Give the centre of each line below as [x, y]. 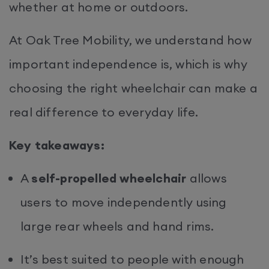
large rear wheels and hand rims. [119, 226]
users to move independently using [124, 202]
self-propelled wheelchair [109, 178]
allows [207, 178]
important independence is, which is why [128, 64]
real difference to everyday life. [105, 112]
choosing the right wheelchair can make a [134, 88]
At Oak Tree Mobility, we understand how [130, 40]
